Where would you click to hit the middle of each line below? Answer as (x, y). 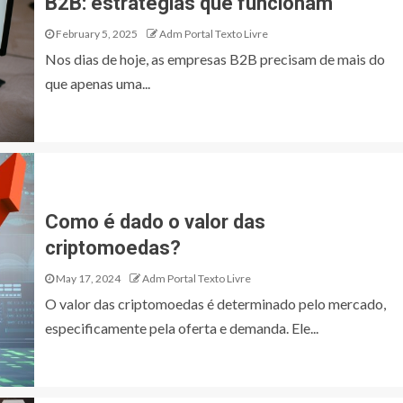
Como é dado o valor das (155, 222)
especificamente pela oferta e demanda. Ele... (182, 328)
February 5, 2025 (96, 34)
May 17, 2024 (87, 278)
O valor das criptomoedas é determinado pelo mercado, (215, 304)
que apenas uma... (98, 83)
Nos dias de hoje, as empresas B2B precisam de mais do (215, 59)
